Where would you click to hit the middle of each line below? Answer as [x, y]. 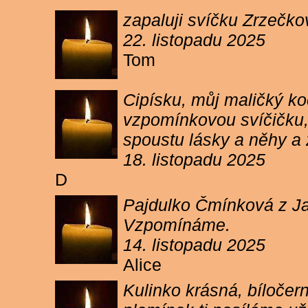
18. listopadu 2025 [194, 159]
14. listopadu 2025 [194, 245]
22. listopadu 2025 [194, 40]
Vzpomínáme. [177, 225]
